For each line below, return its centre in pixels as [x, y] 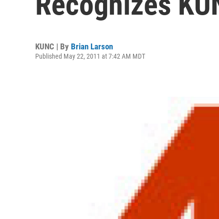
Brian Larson [92, 46]
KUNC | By [53, 46]
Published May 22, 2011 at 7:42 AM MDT [90, 56]
